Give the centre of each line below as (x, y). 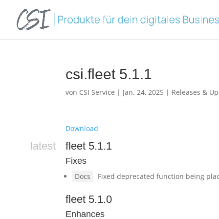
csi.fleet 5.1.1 (109, 74)
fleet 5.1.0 (89, 199)
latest (43, 146)
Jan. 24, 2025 (143, 92)
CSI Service (97, 92)
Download (82, 128)
